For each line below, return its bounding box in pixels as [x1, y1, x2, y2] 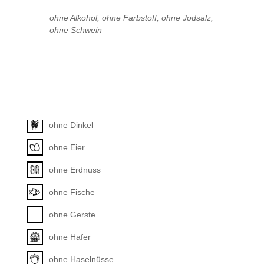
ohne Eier [48, 142, 85, 152]
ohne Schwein [49, 25, 102, 35]
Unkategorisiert [48, 97, 105, 107]
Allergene [26, 71, 81, 87]
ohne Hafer [48, 232, 91, 242]
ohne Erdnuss [48, 164, 101, 174]
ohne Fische [48, 187, 95, 197]
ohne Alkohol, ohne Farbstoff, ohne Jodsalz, [49, 13, 213, 23]
